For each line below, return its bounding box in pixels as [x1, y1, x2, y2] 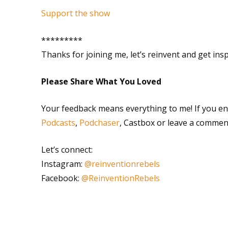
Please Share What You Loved [41, 76, 161, 87]
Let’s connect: [41, 144, 93, 155]
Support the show [41, 8, 110, 19]
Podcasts [41, 117, 75, 128]
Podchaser [79, 117, 120, 128]
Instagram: [41, 158, 84, 169]
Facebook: [41, 173, 81, 184]
